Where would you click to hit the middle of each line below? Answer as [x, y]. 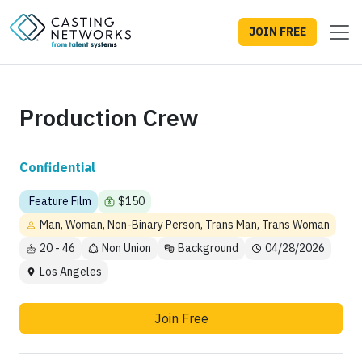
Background [208, 248]
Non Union [126, 248]
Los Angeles [71, 272]
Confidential [57, 168]
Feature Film [60, 202]
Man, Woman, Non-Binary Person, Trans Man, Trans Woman [185, 225]
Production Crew [109, 118]
